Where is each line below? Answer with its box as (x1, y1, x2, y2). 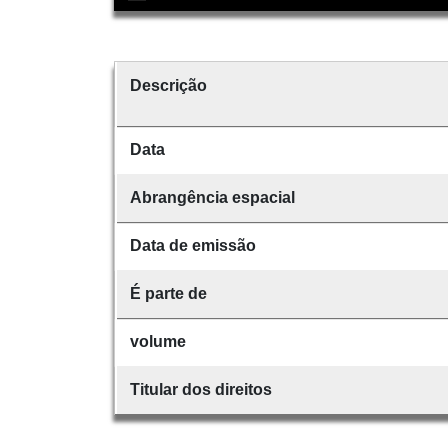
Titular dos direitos (129, 380, 272, 398)
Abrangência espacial (129, 188, 295, 206)
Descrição (129, 76, 207, 94)
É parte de (129, 284, 207, 302)
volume (129, 332, 186, 350)
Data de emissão (129, 236, 256, 254)
